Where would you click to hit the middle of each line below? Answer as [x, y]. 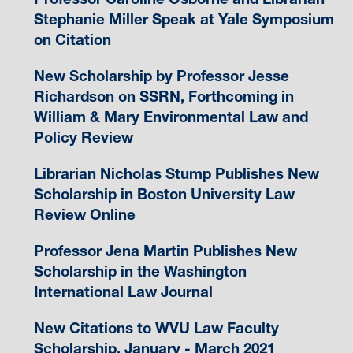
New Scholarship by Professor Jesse [161, 76]
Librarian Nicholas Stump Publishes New [176, 174]
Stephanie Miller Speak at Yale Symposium [184, 20]
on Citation [72, 40]
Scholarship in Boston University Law [164, 195]
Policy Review [83, 138]
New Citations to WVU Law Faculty [156, 329]
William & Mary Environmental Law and [171, 117]
